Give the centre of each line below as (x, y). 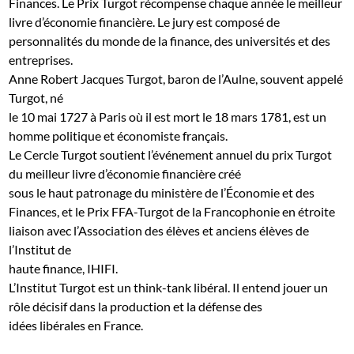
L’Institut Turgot (53, 287)
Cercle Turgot (61, 154)
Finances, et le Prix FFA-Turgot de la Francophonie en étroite (172, 211)
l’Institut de (40, 249)
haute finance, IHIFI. (64, 268)
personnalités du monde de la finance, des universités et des (170, 40)
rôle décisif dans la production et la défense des (136, 306)
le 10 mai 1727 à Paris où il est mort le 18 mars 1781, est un (168, 116)
